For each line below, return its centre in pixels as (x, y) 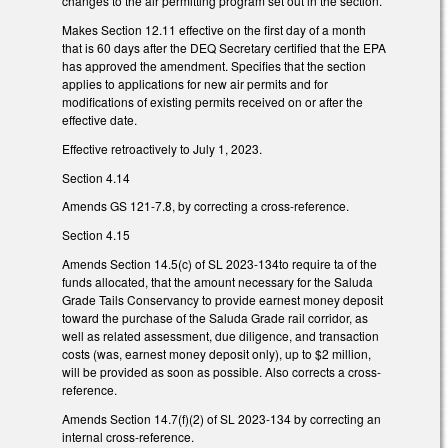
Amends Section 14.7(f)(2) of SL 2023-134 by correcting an (221, 418)
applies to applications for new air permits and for (195, 84)
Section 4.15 (96, 235)
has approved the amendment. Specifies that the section (214, 66)
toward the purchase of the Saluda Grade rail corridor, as (215, 317)
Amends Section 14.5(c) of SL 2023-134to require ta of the (219, 263)
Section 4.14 (96, 177)
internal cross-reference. (128, 436)
